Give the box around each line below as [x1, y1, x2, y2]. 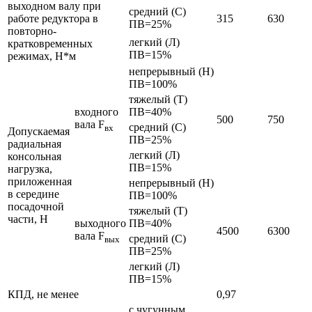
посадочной [8, 201, 64, 213]
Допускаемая [8, 125, 70, 138]
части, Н [8, 213, 48, 226]
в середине [8, 188, 59, 201]
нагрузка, [8, 163, 52, 175]
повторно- [8, 25, 56, 38]
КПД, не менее [8, 288, 79, 301]
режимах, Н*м [8, 50, 76, 63]
